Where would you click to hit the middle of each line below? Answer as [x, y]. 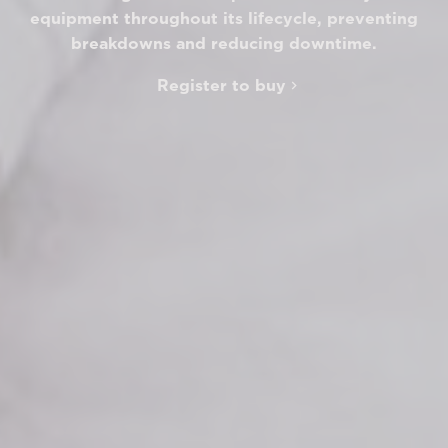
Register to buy [221, 85]
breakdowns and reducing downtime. [224, 43]
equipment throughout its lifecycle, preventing [224, 18]
